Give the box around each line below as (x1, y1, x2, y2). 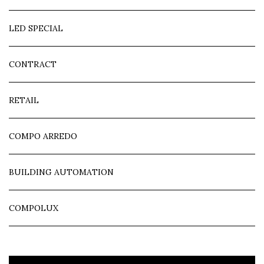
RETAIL (9, 94, 39, 105)
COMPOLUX (9, 202, 58, 213)
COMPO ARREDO (9, 130, 77, 141)
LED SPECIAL (9, 22, 63, 34)
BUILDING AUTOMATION (9, 166, 114, 177)
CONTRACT (9, 58, 57, 70)
